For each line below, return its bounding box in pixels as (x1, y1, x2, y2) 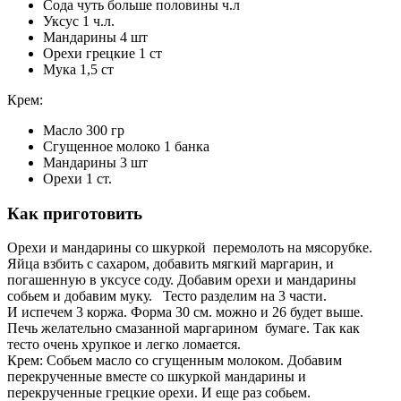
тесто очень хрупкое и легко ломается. (7, 337, 244, 353)
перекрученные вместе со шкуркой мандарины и (7, 369, 306, 385)
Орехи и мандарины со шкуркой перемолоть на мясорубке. (7, 240, 372, 256)
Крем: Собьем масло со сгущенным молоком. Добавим (7, 353, 342, 369)
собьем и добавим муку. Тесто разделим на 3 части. (7, 288, 327, 304)
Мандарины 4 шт (43, 30, 148, 46)
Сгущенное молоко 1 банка (43, 139, 209, 155)
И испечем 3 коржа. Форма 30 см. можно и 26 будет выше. (7, 304, 363, 320)
